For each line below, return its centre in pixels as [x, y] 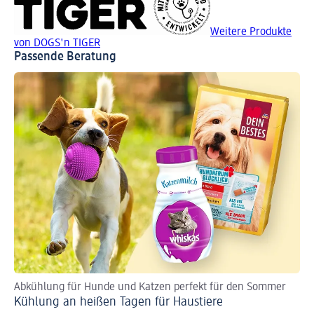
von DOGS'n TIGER [57, 44]
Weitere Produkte [251, 33]
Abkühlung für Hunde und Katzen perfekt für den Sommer [150, 287]
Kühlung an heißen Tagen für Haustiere [118, 302]
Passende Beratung [65, 57]
